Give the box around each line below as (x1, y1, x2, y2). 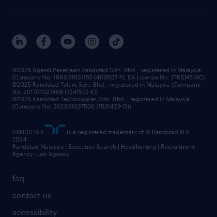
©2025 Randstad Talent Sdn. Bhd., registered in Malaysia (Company (12, 80, 200, 88)
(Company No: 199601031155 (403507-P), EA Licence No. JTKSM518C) (12, 73, 205, 80)
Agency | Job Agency (12, 150, 69, 157)
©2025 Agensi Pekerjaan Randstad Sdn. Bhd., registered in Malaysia (12, 66, 201, 73)
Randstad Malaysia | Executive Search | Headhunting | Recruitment (12, 142, 195, 150)
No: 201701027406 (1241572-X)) (12, 88, 98, 95)
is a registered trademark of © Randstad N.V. (65, 128, 191, 135)
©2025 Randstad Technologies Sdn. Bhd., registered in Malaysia (12, 95, 190, 102)
